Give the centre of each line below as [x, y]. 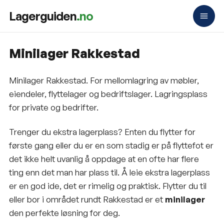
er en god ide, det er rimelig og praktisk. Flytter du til [108, 186]
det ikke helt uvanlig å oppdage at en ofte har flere [104, 159]
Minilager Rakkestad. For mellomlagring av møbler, [104, 80]
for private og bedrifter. [54, 107]
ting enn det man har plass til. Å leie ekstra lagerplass [109, 172]
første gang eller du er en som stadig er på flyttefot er [111, 145]
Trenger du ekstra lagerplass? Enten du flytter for [102, 132]
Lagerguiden [43, 16]
